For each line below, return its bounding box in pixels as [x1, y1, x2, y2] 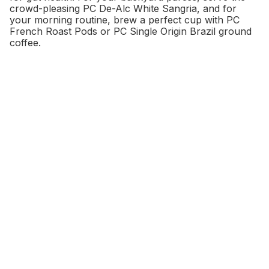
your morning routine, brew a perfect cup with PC [10, 14, 240, 26]
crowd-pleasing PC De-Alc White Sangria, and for [10, 2, 237, 15]
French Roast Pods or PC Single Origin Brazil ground [10, 25, 252, 38]
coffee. [10, 37, 41, 49]
